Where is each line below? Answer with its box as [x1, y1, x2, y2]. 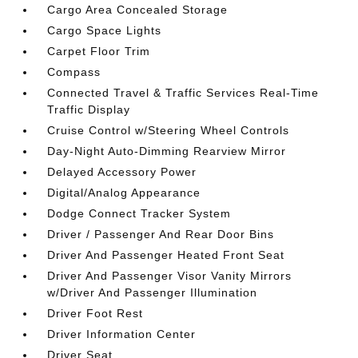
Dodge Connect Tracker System [47, 207, 232, 220]
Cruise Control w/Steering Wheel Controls [47, 124, 290, 137]
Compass [47, 66, 101, 78]
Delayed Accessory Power [47, 165, 197, 178]
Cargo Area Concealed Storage [47, 3, 229, 16]
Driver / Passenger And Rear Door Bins [47, 228, 275, 241]
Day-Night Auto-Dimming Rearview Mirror [47, 145, 287, 157]
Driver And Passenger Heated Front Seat [47, 249, 285, 261]
